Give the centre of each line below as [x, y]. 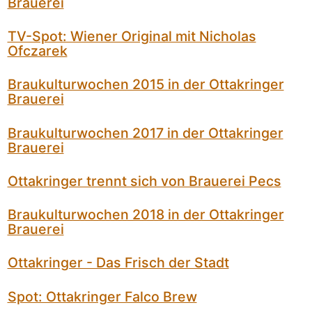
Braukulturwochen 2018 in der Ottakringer [146, 215]
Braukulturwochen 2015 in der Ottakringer [146, 85]
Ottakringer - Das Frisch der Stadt [118, 263]
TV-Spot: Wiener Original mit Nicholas [132, 37]
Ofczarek [37, 51]
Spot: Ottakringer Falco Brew [102, 296]
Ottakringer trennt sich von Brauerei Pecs [144, 181]
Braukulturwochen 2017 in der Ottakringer [145, 133]
